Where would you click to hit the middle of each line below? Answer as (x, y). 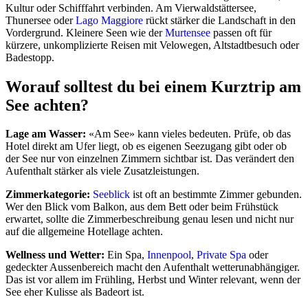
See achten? (47, 105)
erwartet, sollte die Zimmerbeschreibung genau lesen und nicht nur (150, 219)
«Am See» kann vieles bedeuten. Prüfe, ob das (188, 134)
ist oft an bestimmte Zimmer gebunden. (216, 195)
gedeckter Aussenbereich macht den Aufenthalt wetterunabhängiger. (153, 267)
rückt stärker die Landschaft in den (219, 20)
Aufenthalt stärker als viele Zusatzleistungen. (102, 171)
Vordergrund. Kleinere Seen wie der (85, 32)
